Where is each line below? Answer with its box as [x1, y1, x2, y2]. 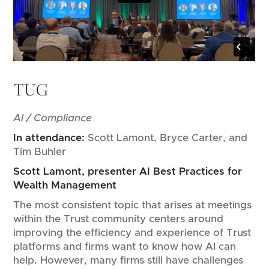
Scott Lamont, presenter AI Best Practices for [13, 166, 242, 177]
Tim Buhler [13, 147, 67, 157]
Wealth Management [13, 180, 123, 191]
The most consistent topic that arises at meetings [13, 200, 252, 211]
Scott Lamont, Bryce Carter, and [85, 133, 247, 144]
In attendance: [13, 133, 85, 144]
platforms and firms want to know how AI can [13, 241, 236, 252]
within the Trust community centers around [13, 214, 223, 225]
